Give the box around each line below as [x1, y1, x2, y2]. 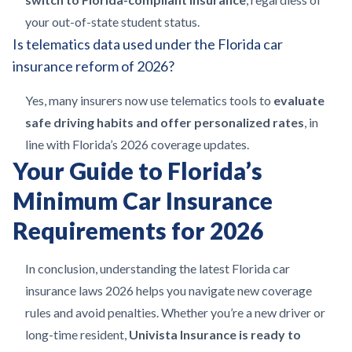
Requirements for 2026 [13, 216, 263, 244]
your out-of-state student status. [25, 14, 200, 29]
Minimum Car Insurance [13, 186, 273, 214]
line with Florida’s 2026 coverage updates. [25, 137, 249, 152]
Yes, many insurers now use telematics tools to [25, 93, 273, 108]
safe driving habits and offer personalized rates [25, 115, 304, 130]
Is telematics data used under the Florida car [13, 35, 283, 53]
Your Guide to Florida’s [13, 156, 262, 185]
